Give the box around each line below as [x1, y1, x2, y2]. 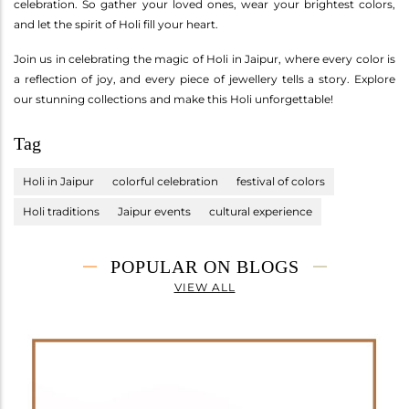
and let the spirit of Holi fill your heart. [14, 17, 218, 32]
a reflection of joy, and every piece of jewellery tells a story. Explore [14, 72, 395, 87]
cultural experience [209, 204, 312, 219]
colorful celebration [112, 174, 218, 189]
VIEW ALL [173, 280, 236, 295]
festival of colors [236, 174, 325, 189]
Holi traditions [23, 204, 100, 219]
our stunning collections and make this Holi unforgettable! [14, 92, 333, 107]
